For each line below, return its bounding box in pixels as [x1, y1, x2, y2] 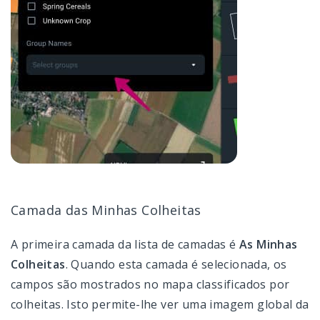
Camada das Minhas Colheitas [11, 201, 201, 219]
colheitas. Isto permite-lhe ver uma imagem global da [11, 296, 309, 312]
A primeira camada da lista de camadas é [11, 236, 239, 252]
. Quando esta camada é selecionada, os [65, 256, 287, 272]
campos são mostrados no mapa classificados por [11, 276, 290, 292]
